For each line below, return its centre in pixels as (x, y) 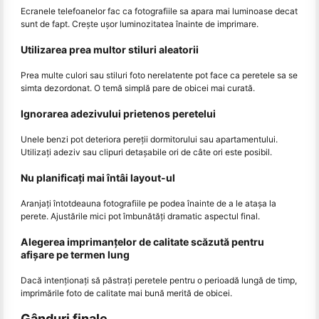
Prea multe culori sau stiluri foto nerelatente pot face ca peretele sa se (159, 75)
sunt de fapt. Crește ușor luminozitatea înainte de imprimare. (140, 23)
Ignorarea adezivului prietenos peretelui (118, 113)
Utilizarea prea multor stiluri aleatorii (110, 49)
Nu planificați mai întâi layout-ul (98, 177)
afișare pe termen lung (75, 254)
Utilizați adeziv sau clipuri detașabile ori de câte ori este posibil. (146, 152)
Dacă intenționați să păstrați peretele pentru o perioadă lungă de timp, (159, 280)
